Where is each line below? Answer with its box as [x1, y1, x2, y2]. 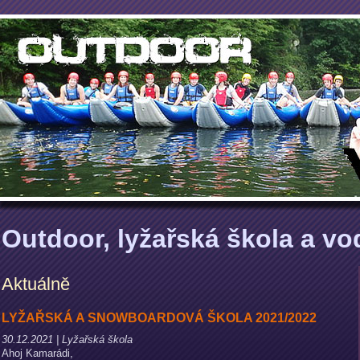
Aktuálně [2, 274, 70, 294]
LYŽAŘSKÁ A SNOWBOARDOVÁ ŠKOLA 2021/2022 [2, 311, 317, 325]
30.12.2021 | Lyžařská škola [2, 333, 133, 346]
